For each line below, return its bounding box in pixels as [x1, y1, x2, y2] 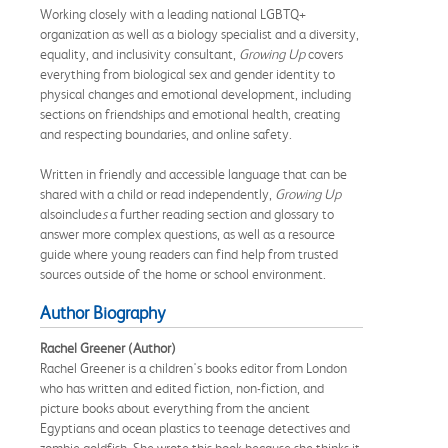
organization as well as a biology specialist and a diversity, [40, 25, 359, 42]
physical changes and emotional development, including [40, 85, 351, 102]
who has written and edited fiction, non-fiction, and [40, 379, 324, 396]
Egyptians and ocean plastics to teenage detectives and [40, 419, 350, 436]
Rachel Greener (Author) [40, 339, 176, 356]
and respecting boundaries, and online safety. [40, 125, 292, 142]
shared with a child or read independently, [40, 185, 275, 202]
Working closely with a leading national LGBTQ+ [40, 5, 306, 22]
